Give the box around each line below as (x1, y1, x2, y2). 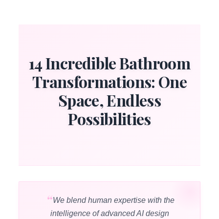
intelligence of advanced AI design (50, 209, 169, 218)
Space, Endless (58, 89, 161, 111)
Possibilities (68, 108, 151, 130)
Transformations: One (32, 71, 187, 92)
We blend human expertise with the (53, 196, 175, 205)
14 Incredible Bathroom (29, 52, 190, 74)
